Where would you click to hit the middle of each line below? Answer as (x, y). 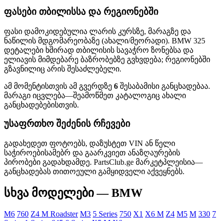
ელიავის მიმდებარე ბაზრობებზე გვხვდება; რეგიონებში (107, 59)
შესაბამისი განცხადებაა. (164, 86)
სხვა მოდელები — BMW (73, 193)
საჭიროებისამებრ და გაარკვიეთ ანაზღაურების (92, 153)
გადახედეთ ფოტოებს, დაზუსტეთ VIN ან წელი (90, 143)
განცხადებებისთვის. (41, 105)
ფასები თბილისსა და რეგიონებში (81, 11)
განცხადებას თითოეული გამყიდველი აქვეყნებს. (94, 171)
